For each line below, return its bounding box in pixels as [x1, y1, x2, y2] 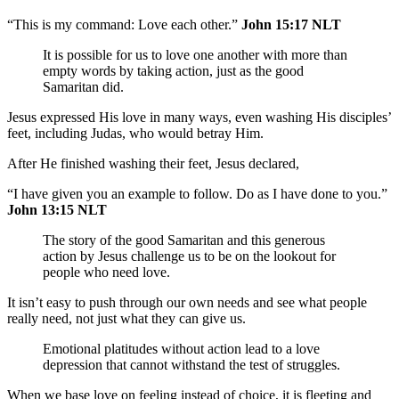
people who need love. [43, 264, 170, 280]
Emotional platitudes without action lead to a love [43, 340, 320, 356]
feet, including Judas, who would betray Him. [7, 125, 264, 141]
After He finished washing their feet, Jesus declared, [7, 155, 299, 171]
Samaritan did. [43, 78, 124, 94]
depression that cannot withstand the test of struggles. [43, 356, 340, 372]
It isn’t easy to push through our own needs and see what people [7, 294, 367, 310]
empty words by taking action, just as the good [43, 62, 304, 78]
